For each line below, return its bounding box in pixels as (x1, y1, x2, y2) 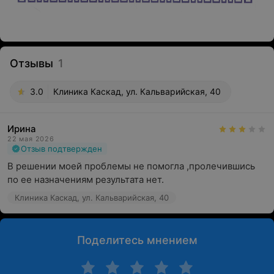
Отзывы (10, 57, 53, 70)
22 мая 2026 (7, 135, 54, 144)
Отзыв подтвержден (21, 144, 102, 154)
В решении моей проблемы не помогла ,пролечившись (7, 160, 255, 172)
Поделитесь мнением (76, 234, 198, 247)
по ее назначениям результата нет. (7, 174, 164, 186)
